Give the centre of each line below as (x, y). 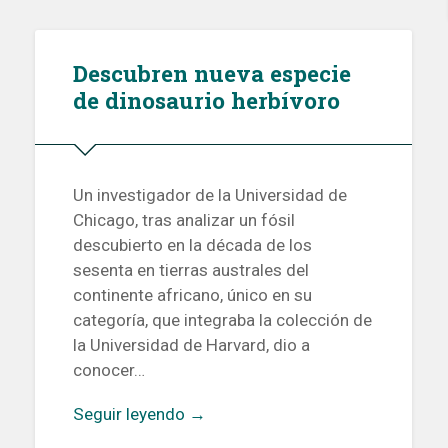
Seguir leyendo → (139, 413)
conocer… (108, 369)
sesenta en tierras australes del (190, 269)
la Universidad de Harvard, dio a (191, 344)
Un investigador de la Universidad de (209, 194)
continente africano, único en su (192, 294)
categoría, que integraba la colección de (222, 319)
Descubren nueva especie (211, 73)
